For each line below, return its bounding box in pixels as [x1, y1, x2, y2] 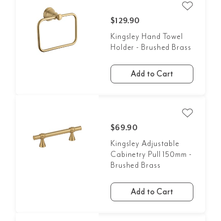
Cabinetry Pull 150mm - [110, 149, 192, 159]
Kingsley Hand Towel [110, 32, 184, 41]
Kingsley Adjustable [110, 139, 180, 148]
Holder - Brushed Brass [110, 42, 191, 52]
